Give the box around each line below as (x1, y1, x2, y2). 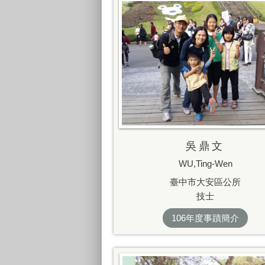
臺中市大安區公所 (170, 177, 241, 188)
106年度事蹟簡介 (172, 212, 239, 223)
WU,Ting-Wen (178, 158, 232, 169)
